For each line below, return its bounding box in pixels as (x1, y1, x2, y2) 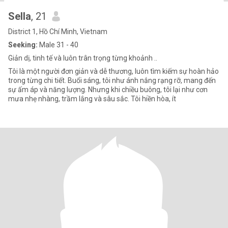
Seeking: (8, 41, 38, 49)
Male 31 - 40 (38, 41, 78, 49)
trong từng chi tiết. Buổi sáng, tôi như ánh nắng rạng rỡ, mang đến (8, 76, 216, 84)
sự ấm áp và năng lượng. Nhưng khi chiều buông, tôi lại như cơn (8, 85, 208, 94)
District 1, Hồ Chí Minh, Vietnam (8, 27, 107, 36)
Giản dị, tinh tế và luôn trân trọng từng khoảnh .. (8, 54, 157, 62)
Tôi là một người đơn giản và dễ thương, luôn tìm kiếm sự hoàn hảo (8, 67, 219, 75)
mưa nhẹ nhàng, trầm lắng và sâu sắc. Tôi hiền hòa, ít (8, 95, 176, 103)
